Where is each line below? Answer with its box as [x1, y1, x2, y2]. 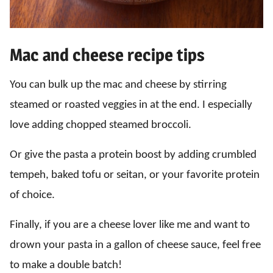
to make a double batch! [10, 260, 122, 271]
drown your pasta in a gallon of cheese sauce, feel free [10, 239, 261, 251]
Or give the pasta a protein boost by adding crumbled [10, 149, 257, 161]
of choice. [10, 190, 55, 201]
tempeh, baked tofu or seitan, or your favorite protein [10, 169, 260, 181]
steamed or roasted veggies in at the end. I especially [10, 99, 252, 111]
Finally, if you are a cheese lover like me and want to [10, 219, 250, 231]
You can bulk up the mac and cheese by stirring [10, 79, 227, 91]
